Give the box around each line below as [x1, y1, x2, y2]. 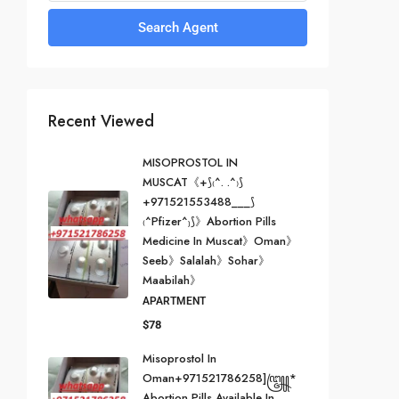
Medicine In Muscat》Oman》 [142, 232, 297, 250]
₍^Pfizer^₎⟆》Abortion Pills [142, 213, 276, 231]
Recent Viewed [48, 110, 154, 134]
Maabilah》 [142, 272, 201, 289]
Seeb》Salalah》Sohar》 [142, 252, 270, 270]
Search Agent [137, 20, 218, 37]
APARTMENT [142, 295, 206, 308]
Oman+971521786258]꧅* [142, 370, 297, 387]
